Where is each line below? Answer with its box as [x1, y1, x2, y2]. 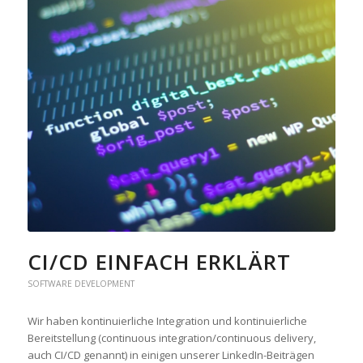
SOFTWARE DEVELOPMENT [27, 277, 135, 289]
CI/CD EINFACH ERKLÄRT [27, 246, 291, 276]
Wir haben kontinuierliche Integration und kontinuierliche [27, 313, 307, 328]
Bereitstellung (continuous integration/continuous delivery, [27, 330, 316, 345]
